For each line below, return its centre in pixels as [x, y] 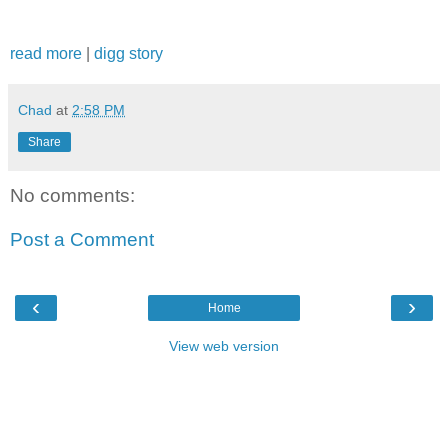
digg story [128, 54]
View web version [224, 346]
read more [46, 54]
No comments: [72, 196]
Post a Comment [82, 240]
